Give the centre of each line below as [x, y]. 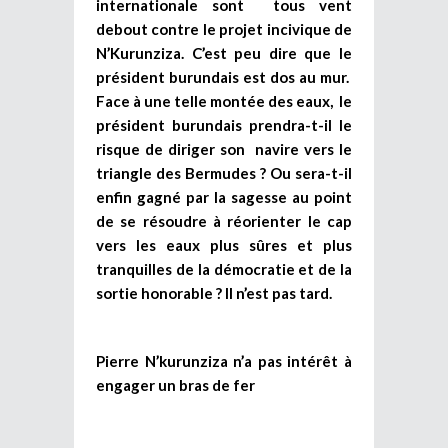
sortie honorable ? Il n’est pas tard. [214, 292]
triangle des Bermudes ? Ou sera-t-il [224, 172]
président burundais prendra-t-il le [224, 124]
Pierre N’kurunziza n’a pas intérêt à [224, 360]
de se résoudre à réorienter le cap [224, 220]
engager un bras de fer [175, 384]
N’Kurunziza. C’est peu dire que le [224, 52]
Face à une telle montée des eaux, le [224, 100]
